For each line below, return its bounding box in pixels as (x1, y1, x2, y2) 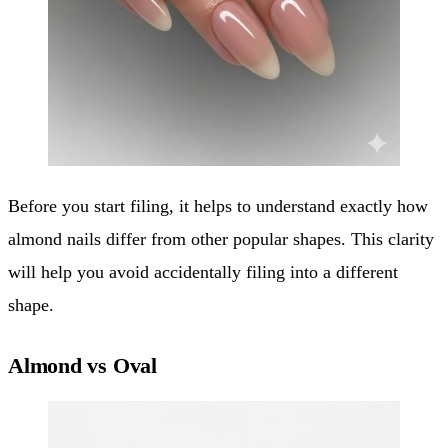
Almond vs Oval (8, 353, 157, 379)
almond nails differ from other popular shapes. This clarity (8, 229, 434, 250)
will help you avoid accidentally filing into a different (8, 262, 398, 283)
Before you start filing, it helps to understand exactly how (8, 196, 428, 217)
